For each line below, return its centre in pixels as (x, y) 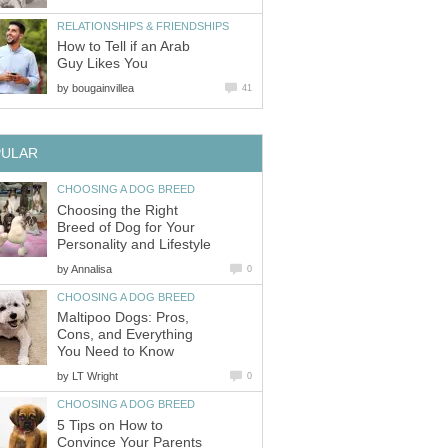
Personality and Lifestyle (134, 244)
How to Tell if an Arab (123, 47)
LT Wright (95, 376)
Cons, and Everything (125, 335)
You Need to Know (115, 352)
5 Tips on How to (110, 425)
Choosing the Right (117, 210)
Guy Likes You (102, 64)
